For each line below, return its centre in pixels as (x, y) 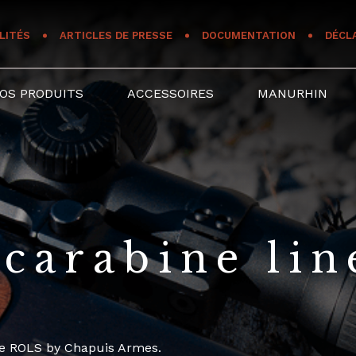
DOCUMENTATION (249, 35)
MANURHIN (293, 93)
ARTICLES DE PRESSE (116, 35)
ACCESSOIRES (171, 93)
